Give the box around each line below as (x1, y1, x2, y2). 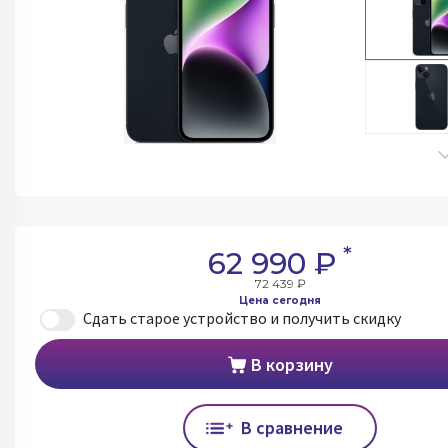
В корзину (250, 352, 333, 376)
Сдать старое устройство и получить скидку (83, 308, 401, 328)
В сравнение (241, 415, 343, 439)
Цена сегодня (239, 294, 321, 307)
